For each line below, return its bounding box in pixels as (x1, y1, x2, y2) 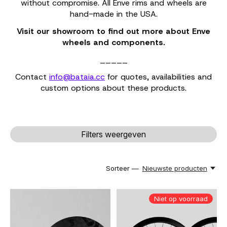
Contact (15, 71, 49, 82)
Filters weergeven (81, 129, 146, 139)
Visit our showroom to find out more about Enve (17, 26, 210, 36)
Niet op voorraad (154, 195, 208, 203)
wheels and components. (62, 37, 165, 48)
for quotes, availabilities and (105, 71, 212, 82)
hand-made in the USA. (69, 9, 158, 19)
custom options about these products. (41, 83, 186, 93)
